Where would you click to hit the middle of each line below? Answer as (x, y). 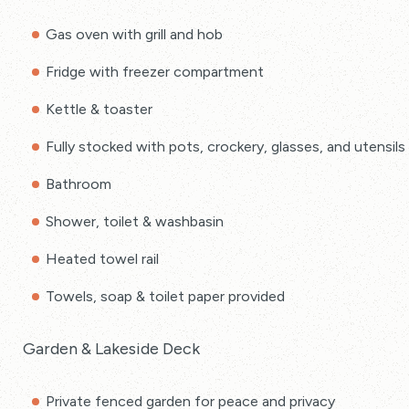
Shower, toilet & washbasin (135, 221)
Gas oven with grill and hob (134, 34)
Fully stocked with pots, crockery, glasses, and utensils (225, 147)
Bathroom (79, 184)
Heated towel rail (102, 259)
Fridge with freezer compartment (155, 72)
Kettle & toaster (99, 109)
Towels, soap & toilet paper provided (165, 296)
